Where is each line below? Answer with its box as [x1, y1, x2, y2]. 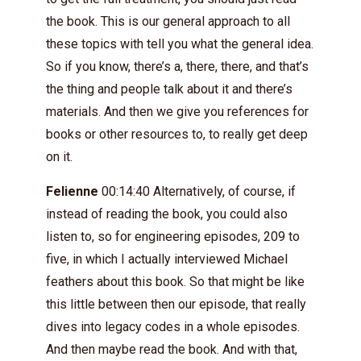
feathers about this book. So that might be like [46, 274, 305, 289]
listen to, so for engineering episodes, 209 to [46, 229, 300, 244]
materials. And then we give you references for [46, 104, 309, 119]
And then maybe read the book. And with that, [46, 342, 297, 357]
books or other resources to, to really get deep [46, 127, 308, 142]
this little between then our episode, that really [46, 297, 306, 312]
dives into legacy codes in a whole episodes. [46, 319, 300, 334]
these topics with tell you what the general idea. [46, 36, 313, 52]
